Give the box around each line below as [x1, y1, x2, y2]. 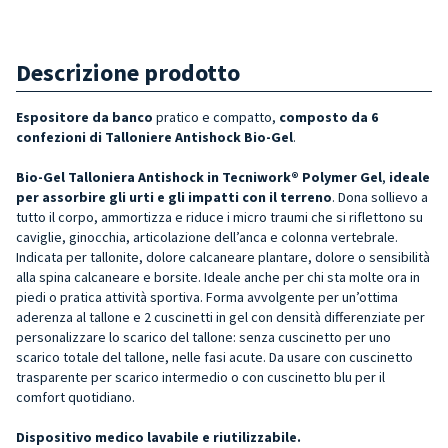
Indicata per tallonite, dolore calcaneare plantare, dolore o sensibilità [16, 247, 430, 266]
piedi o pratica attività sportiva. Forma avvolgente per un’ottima [16, 287, 398, 306]
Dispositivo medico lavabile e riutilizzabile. [16, 427, 301, 446]
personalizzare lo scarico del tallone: [16, 327, 239, 346]
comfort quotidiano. [16, 387, 135, 406]
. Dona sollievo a [332, 187, 428, 206]
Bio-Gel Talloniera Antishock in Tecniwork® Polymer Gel [16, 167, 382, 186]
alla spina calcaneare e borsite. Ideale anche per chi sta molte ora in [16, 267, 420, 286]
